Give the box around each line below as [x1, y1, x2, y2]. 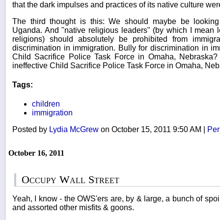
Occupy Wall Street [22, 173, 120, 186]
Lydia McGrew [49, 125, 99, 134]
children [32, 100, 60, 109]
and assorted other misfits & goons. [12, 203, 134, 212]
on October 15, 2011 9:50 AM [99, 125, 203, 134]
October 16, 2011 [8, 149, 64, 158]
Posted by [12, 125, 49, 134]
